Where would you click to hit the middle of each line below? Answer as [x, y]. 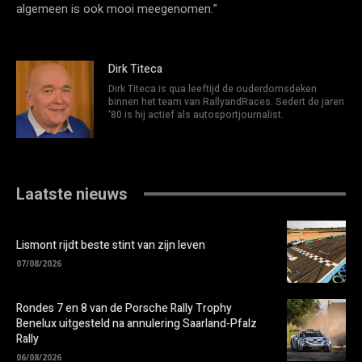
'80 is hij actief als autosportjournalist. [196, 114]
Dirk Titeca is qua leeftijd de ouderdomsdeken [213, 88]
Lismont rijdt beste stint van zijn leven [111, 245]
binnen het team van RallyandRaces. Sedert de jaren [226, 101]
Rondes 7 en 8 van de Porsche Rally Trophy [124, 308]
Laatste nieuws [72, 194]
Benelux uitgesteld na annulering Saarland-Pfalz [137, 323]
